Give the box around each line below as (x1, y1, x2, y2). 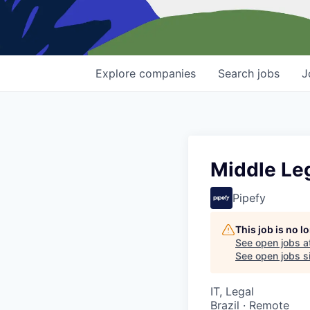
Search (218, 66, 257, 81)
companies (139, 66, 196, 81)
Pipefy (232, 191, 266, 206)
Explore (95, 66, 139, 81)
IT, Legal (210, 284, 254, 299)
